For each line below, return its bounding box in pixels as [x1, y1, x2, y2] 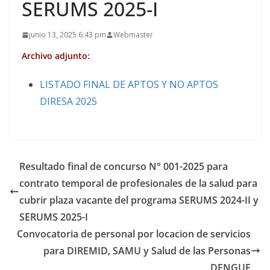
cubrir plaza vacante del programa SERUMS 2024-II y [19, 193, 259, 207]
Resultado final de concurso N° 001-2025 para [19, 160, 228, 173]
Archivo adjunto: [22, 50, 90, 61]
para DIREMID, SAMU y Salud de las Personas [43, 244, 251, 257]
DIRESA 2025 [40, 95, 97, 108]
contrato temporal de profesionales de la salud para [19, 177, 257, 190]
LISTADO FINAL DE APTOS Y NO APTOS [40, 78, 218, 91]
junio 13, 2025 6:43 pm [29, 30, 106, 40]
